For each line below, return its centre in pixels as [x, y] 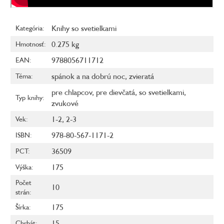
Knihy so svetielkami [84, 28]
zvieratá [141, 76]
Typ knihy [29, 97]
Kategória [29, 28]
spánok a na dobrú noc [88, 76]
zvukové [65, 103]
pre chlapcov [72, 92]
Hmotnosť [30, 44]
